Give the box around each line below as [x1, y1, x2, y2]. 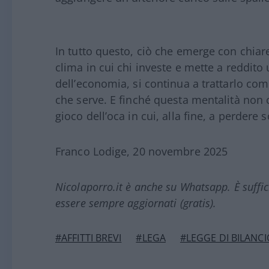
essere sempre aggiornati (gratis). [55, 196, 217, 211]
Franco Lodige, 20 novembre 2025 [55, 144, 228, 159]
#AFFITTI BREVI [55, 231, 122, 245]
